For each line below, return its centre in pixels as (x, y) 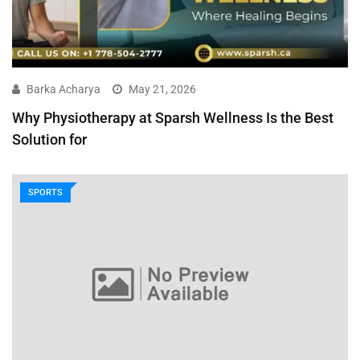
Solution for (49, 139)
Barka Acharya (63, 89)
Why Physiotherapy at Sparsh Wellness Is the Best (173, 117)
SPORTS (45, 192)
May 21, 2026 (162, 89)
